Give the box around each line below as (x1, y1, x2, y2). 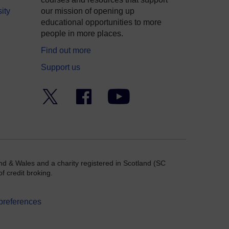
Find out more (41, 46, 91, 55)
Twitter (59, 89, 83, 99)
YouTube (129, 89, 162, 99)
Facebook (91, 89, 127, 99)
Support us (41, 63, 80, 72)
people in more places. (41, 29, 123, 38)
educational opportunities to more (41, 18, 162, 27)
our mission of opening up (41, 7, 134, 16)
